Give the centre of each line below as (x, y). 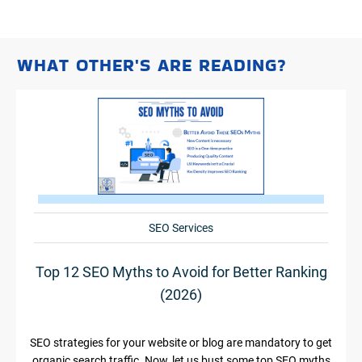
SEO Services (181, 227)
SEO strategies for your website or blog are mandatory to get (181, 342)
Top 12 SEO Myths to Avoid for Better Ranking (181, 271)
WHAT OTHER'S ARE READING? (152, 65)
